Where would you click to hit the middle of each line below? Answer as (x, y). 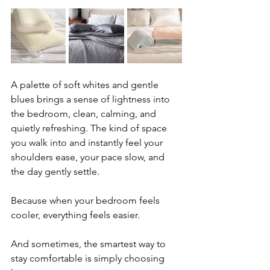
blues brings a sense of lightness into (92, 99)
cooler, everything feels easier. (75, 215)
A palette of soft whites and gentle (86, 85)
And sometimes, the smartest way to (89, 244)
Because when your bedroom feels (86, 201)
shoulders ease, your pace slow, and (89, 157)
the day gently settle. (55, 172)
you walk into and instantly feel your (88, 143)
